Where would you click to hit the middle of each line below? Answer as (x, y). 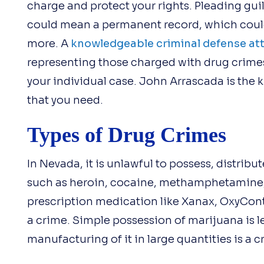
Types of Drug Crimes (126, 135)
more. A (49, 44)
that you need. (65, 100)
